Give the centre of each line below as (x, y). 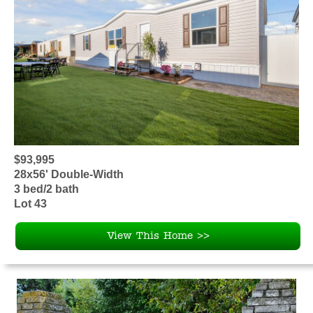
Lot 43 (30, 204)
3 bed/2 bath (46, 189)
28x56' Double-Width (69, 175)
